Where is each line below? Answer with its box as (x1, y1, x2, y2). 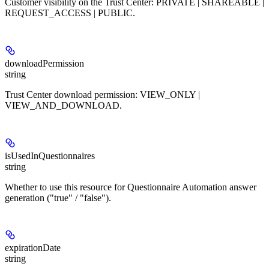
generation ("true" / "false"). (5, 192, 111, 203)
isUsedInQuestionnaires (5, 150, 95, 161)
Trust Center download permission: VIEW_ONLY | (5, 89, 200, 100)
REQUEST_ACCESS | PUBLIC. (5, 8, 135, 19)
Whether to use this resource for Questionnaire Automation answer (5, 181, 256, 192)
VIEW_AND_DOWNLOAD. (5, 100, 122, 110)
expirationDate (5, 243, 61, 253)
